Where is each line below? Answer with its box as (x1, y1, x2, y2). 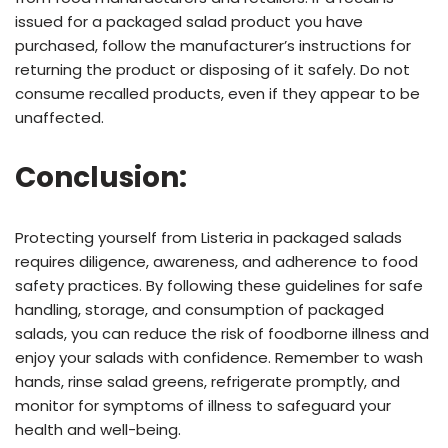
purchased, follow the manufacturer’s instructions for (15, 35, 411, 57)
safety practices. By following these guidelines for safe (15, 275, 423, 297)
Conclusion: (15, 158, 187, 198)
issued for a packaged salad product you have (15, 11, 363, 33)
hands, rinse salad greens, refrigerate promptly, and (15, 371, 400, 393)
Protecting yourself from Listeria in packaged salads (15, 227, 402, 249)
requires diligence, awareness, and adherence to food (15, 251, 418, 273)
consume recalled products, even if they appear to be (15, 83, 420, 105)
